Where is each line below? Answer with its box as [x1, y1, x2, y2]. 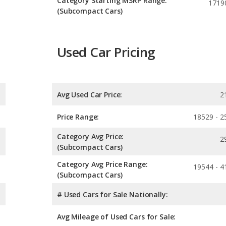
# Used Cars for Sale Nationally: [57, 189, 168, 199]
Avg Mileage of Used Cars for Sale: [57, 211, 176, 221]
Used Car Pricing [57, 43, 155, 62]
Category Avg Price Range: [57, 159, 148, 169]
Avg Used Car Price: [57, 89, 123, 99]
